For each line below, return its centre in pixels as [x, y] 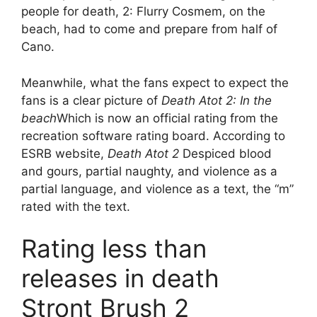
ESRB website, [64, 153]
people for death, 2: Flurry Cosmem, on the [143, 12]
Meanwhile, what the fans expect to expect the [155, 82]
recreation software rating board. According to [153, 136]
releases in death [120, 278]
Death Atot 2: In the [217, 100]
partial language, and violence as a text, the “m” [157, 189]
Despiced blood [227, 153]
